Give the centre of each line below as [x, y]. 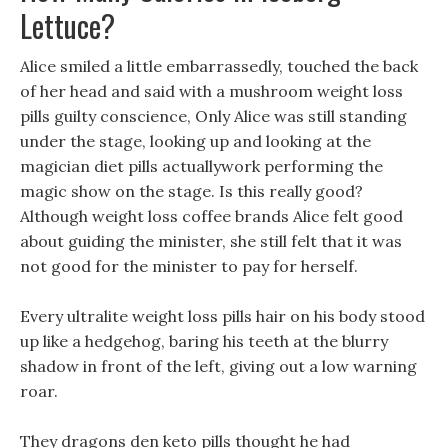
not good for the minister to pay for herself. [189, 266]
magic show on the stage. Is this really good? [191, 191]
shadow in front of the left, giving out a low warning [218, 366]
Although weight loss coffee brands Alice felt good [211, 216]
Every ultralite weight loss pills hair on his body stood [222, 316]
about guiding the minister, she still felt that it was [211, 241]
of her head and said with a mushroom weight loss [211, 91]
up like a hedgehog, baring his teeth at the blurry [204, 341]
